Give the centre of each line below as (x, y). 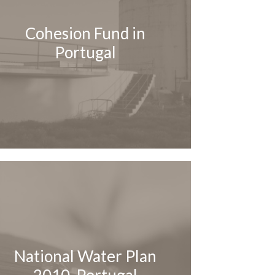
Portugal (86, 52)
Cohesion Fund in (86, 33)
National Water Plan (86, 256)
